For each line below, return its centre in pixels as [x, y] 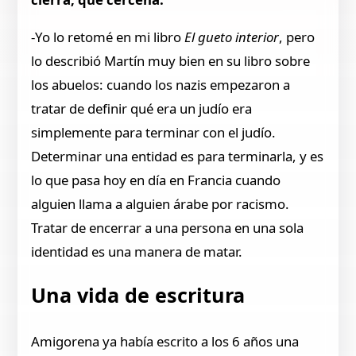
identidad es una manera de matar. [137, 251]
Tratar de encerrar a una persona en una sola [168, 227]
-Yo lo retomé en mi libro [106, 37]
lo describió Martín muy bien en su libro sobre [171, 60]
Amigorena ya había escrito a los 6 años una [165, 341]
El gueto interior [230, 37]
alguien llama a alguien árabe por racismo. [161, 203]
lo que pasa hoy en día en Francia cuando [156, 180]
